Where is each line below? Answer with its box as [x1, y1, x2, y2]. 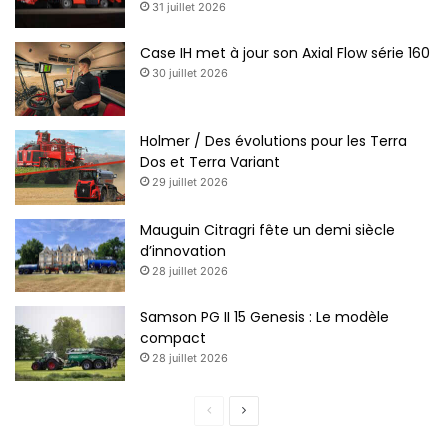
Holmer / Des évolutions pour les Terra [140, 130, 407, 151]
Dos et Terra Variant [140, 151, 280, 172]
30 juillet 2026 [152, 66, 228, 81]
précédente [210, 430, 275, 446]
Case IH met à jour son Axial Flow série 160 [140, 43, 430, 64]
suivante [245, 430, 293, 446]
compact [140, 328, 206, 349]
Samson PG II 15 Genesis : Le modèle [140, 307, 389, 328]
